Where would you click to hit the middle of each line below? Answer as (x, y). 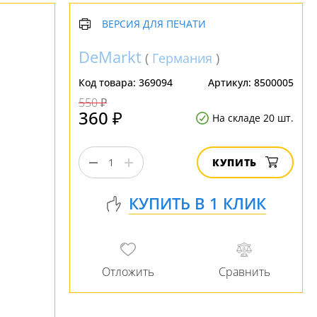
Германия (182, 58)
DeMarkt (110, 57)
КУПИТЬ (235, 162)
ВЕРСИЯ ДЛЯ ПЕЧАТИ (154, 24)
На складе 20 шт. (253, 118)
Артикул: (231, 82)
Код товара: (109, 82)
